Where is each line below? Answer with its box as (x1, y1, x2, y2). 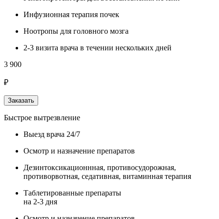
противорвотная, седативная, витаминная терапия (23, 172, 191, 180)
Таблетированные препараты (23, 188, 121, 197)
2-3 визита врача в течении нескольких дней (23, 43, 172, 52)
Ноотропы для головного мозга (23, 26, 129, 35)
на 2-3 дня (23, 197, 57, 206)
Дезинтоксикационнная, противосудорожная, (23, 163, 176, 172)
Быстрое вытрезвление (4, 113, 80, 122)
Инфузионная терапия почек (23, 10, 119, 19)
